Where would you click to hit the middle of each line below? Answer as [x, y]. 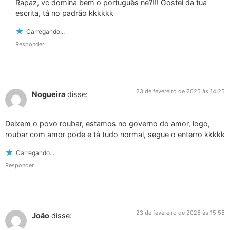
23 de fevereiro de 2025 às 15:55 [180, 213]
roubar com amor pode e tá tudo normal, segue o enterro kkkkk [115, 134]
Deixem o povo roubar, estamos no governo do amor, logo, [108, 123]
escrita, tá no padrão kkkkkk [64, 13]
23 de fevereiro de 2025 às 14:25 [180, 92]
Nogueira [49, 94]
